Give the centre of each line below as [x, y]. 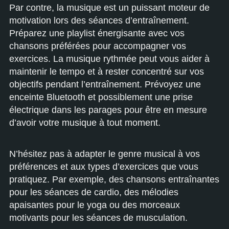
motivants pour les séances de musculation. [98, 218]
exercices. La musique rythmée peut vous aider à [109, 59]
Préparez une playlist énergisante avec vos [97, 33]
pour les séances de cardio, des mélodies [94, 192]
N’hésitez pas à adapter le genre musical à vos [105, 154]
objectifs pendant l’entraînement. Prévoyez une [105, 84]
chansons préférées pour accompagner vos [98, 46]
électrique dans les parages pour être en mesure [108, 110]
